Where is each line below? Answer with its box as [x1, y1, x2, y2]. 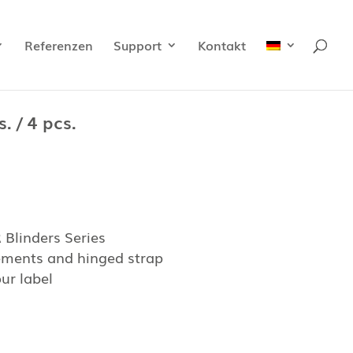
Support [113, 35, 162, 54]
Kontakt [198, 35, 246, 54]
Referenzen [24, 35, 93, 54]
